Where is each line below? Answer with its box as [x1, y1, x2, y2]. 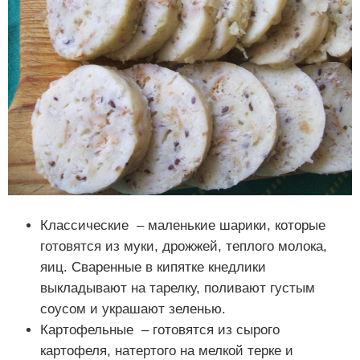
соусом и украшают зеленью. [40, 301, 226, 317]
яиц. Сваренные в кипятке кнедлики [40, 260, 266, 276]
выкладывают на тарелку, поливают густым [40, 280, 315, 297]
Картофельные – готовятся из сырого [40, 322, 280, 338]
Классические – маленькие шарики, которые [40, 218, 325, 234]
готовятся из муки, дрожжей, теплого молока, [40, 239, 327, 255]
